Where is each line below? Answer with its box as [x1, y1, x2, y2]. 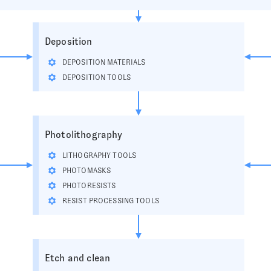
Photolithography [45, 129, 123, 140]
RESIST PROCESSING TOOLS [62, 197, 159, 205]
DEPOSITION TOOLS [62, 73, 131, 82]
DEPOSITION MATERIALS [62, 58, 146, 67]
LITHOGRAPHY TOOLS [62, 151, 137, 160]
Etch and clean [45, 253, 111, 263]
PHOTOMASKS [62, 166, 111, 175]
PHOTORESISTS [62, 181, 116, 190]
